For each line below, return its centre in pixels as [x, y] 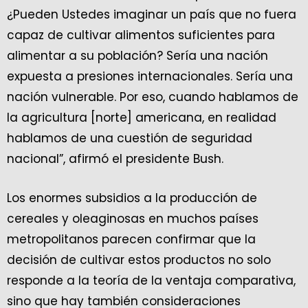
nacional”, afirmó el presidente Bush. [115, 159]
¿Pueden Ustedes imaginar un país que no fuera [152, 15]
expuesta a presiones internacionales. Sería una [150, 77]
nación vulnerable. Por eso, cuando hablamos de [153, 97]
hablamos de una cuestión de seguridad [130, 139]
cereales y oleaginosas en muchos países [133, 219]
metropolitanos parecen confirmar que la [131, 240]
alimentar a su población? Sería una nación [137, 56]
